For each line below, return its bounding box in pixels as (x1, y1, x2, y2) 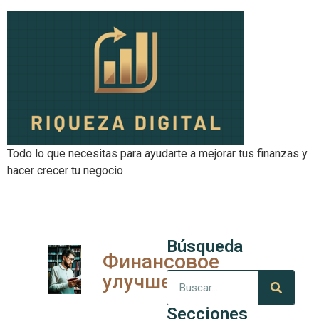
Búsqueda (167, 236, 243, 256)
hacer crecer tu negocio (7, 164, 123, 177)
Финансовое (103, 250, 219, 273)
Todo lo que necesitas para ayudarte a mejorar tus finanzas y (7, 147, 308, 160)
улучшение (103, 270, 205, 293)
